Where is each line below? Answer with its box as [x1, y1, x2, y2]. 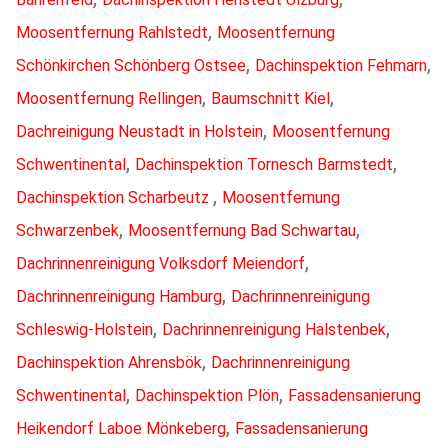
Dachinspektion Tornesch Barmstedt [135, 154, 393, 174]
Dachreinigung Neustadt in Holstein [16, 121, 263, 141]
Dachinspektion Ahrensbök [16, 352, 202, 372]
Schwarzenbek [16, 220, 119, 240]
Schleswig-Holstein [16, 319, 153, 339]
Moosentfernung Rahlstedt [16, 22, 208, 42]
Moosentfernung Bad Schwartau [128, 220, 356, 240]
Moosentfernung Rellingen [16, 88, 202, 108]
